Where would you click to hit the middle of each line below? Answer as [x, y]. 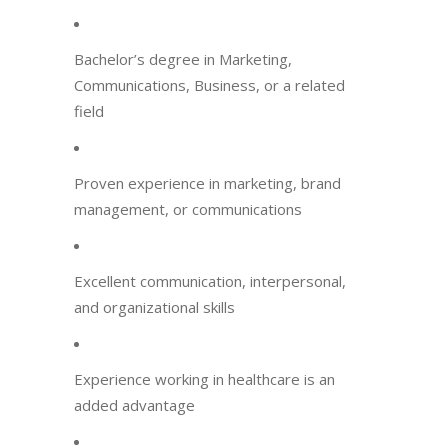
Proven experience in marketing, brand [207, 183]
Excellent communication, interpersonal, [210, 281]
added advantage [134, 405]
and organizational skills [154, 307]
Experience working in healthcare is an [204, 379]
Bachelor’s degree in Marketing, [183, 59]
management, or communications [188, 209]
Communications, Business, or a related [209, 85]
